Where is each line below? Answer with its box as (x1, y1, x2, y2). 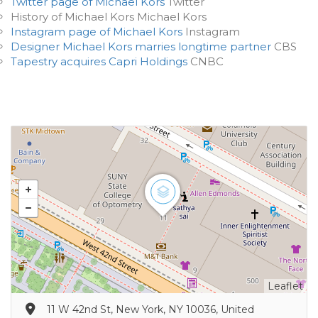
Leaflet (268, 280, 303, 292)
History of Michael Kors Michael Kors (11, 10, 207, 23)
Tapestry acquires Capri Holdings (11, 55, 187, 68)
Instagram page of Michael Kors (11, 25, 182, 38)
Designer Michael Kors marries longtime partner (11, 40, 271, 53)
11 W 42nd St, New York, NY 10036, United (47, 303, 254, 316)
